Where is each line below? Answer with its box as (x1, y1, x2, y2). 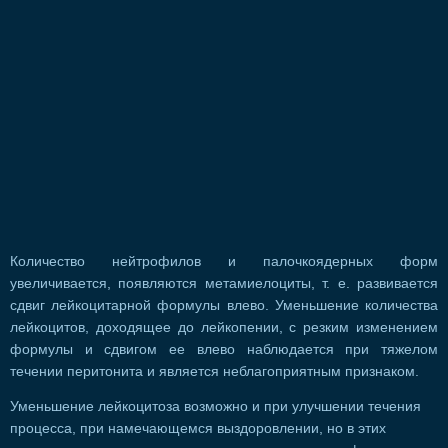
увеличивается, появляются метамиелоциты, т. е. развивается (10, 275, 438, 291)
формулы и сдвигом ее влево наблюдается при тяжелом (10, 341, 438, 357)
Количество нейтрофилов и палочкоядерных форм (10, 253, 438, 269)
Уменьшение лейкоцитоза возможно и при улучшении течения (10, 399, 421, 415)
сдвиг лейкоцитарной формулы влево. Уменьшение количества (10, 297, 438, 313)
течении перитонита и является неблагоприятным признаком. (10, 363, 419, 379)
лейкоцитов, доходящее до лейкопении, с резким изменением (10, 319, 438, 335)
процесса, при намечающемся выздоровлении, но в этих (10, 421, 386, 437)
